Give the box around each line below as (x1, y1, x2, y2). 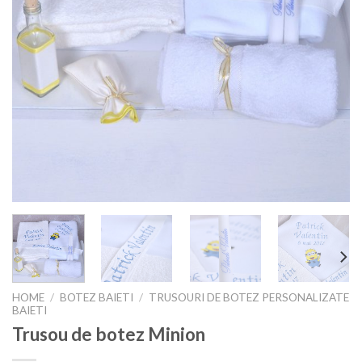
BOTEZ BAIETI (60, 290, 134, 304)
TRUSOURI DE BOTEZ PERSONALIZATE (149, 290, 350, 304)
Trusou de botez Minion (12, 322, 205, 345)
